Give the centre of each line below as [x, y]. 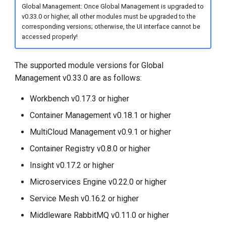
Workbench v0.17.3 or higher [80, 98]
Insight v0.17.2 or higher [72, 165]
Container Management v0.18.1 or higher [101, 115]
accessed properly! [49, 37]
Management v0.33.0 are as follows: [78, 78]
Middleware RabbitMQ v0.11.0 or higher [100, 215]
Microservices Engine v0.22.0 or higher [98, 182]
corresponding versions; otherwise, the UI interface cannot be [111, 27]
